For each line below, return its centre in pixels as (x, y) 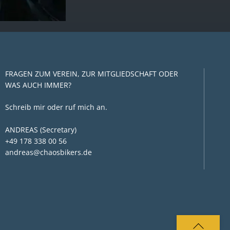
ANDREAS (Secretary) (41, 129)
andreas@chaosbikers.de (48, 152)
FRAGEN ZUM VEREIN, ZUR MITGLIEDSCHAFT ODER (91, 73)
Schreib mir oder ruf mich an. (56, 107)
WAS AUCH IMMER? (38, 85)
